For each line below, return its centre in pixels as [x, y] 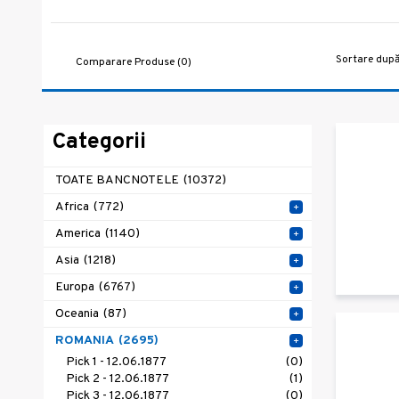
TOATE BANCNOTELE [117, 181]
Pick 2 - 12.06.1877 [118, 379]
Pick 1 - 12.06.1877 [116, 362]
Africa [72, 208]
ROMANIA [85, 341]
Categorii [99, 143]
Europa [75, 288]
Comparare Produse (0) [134, 63]
